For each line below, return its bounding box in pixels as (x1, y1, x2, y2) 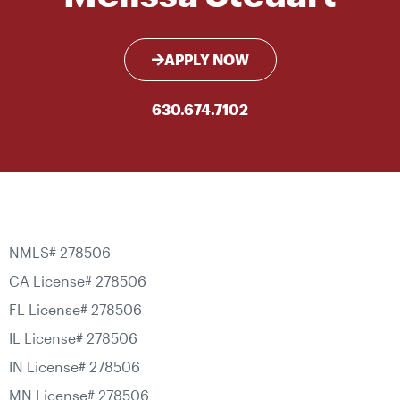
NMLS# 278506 (9, 244, 111, 262)
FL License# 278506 (9, 301, 142, 319)
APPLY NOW (163, 51, 249, 69)
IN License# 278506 (9, 358, 140, 376)
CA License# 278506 (9, 272, 146, 290)
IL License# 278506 (9, 329, 137, 347)
